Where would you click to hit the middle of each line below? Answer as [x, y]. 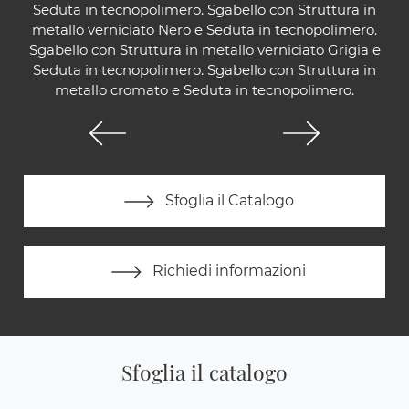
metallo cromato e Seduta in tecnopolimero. [204, 90]
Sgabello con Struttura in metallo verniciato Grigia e [204, 50]
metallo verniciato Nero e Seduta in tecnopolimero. [204, 30]
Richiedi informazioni [227, 271]
